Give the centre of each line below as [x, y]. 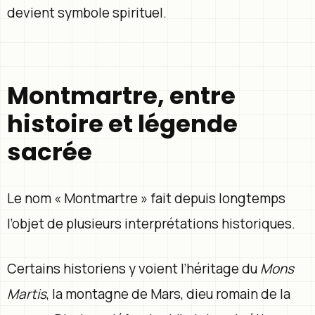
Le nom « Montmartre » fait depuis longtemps [146, 198]
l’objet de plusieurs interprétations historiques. [151, 223]
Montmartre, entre [121, 95]
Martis [27, 294]
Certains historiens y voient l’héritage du [134, 268]
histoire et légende [122, 123]
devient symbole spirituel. [87, 12]
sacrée [50, 152]
